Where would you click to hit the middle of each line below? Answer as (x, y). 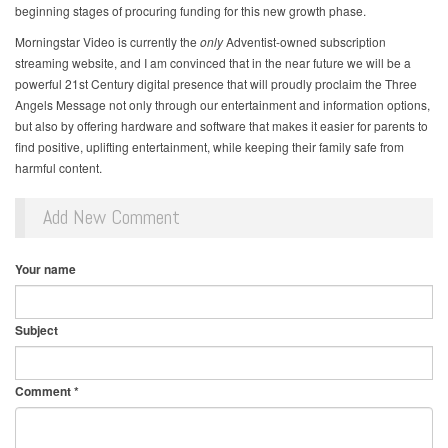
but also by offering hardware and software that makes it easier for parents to (221, 126)
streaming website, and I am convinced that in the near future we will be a (213, 63)
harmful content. (58, 168)
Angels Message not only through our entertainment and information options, (222, 105)
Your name (45, 269)
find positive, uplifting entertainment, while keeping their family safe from (209, 147)
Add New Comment (111, 217)
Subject (36, 330)
